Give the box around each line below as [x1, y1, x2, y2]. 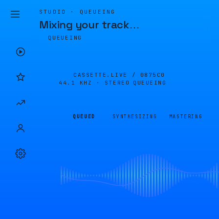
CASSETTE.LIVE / [73, 71, 140, 78]
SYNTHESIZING [112, 113, 157, 120]
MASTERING [169, 113, 203, 120]
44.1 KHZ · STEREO [59, 79, 130, 86]
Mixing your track [39, 18, 129, 31]
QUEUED [73, 113, 95, 120]
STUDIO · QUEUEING [39, 8, 116, 15]
